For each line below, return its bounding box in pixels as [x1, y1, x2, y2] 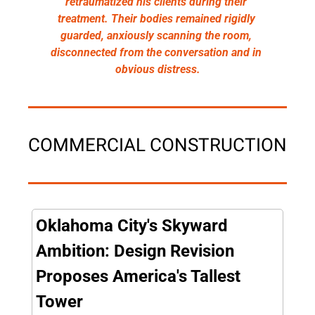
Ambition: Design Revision [36, 240, 234, 261]
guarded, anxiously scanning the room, [60, 28, 252, 42]
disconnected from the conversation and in [51, 45, 262, 59]
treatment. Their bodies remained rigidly [57, 11, 255, 25]
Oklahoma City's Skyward [36, 215, 228, 236]
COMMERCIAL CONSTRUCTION [28, 134, 287, 155]
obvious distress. [115, 62, 200, 76]
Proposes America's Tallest [36, 266, 240, 286]
